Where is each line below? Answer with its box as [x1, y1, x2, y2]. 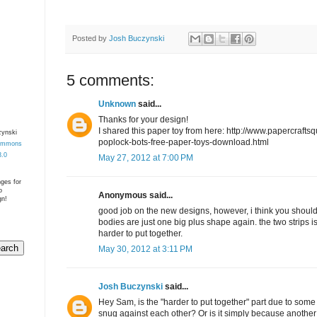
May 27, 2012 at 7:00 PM [98, 153, 193, 163]
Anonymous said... [98, 190, 173, 201]
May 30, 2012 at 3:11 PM [98, 244, 192, 255]
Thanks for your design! [98, 115, 188, 125]
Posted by [72, 34, 109, 43]
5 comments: [67, 71, 154, 90]
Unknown [98, 99, 136, 110]
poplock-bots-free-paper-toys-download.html [98, 137, 269, 148]
